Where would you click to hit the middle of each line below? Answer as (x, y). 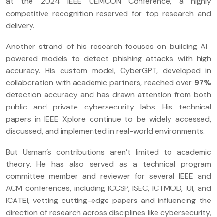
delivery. (20, 25)
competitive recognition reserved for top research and (108, 13)
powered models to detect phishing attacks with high (108, 58)
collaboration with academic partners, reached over (100, 82)
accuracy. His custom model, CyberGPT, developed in (108, 70)
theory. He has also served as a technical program (108, 164)
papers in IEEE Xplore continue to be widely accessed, (108, 119)
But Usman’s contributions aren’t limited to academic (108, 152)
